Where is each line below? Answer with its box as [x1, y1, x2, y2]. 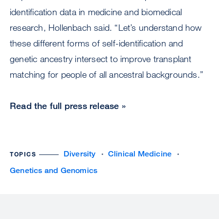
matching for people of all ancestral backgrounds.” [10, 69, 204, 80]
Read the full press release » [10, 100, 126, 111]
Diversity [63, 149, 96, 159]
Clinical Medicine [108, 149, 172, 159]
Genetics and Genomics [10, 166, 98, 175]
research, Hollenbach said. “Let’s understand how [10, 22, 202, 33]
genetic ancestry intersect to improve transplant [10, 53, 192, 65]
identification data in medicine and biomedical [10, 6, 182, 18]
